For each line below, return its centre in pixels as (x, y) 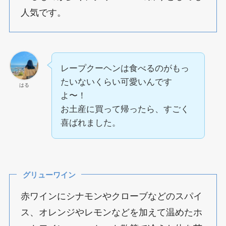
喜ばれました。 (90, 123)
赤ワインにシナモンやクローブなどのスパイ (112, 196)
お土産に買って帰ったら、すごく (125, 109)
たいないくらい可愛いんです (116, 82)
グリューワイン (49, 175)
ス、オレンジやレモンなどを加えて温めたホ (112, 212)
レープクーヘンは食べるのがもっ (125, 69)
